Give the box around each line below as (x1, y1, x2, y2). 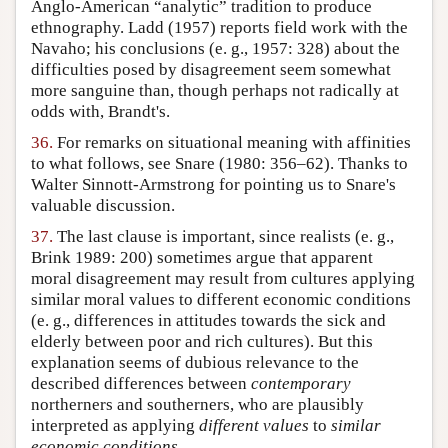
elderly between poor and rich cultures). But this (31, 332, 373, 352)
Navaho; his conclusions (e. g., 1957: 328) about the (31, 39, 400, 59)
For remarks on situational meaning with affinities (53, 133, 411, 153)
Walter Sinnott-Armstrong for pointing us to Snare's (31, 175, 396, 195)
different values (199, 416, 309, 436)
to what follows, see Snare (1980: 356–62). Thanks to (31, 154, 408, 174)
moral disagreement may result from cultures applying (31, 269, 415, 289)
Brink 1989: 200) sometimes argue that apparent (31, 248, 373, 268)
